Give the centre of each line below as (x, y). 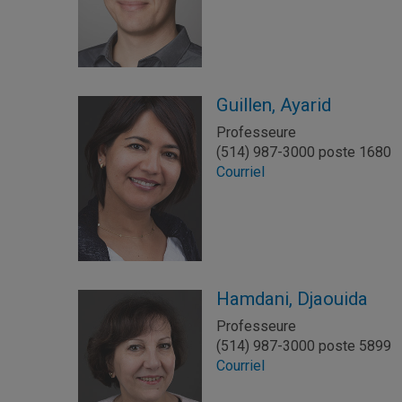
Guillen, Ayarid (274, 105)
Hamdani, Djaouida (293, 298)
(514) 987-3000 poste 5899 (304, 345)
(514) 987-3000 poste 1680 (304, 152)
